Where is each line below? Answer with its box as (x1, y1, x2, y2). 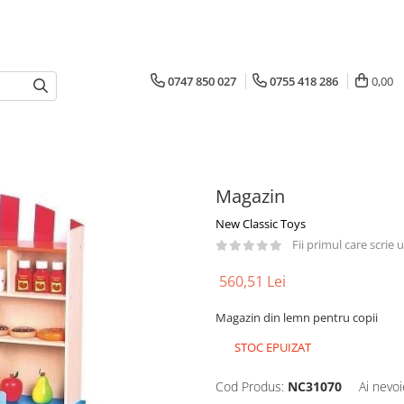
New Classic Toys (216, 216, 306, 232)
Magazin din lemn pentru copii (216, 309, 378, 326)
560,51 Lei (219, 271, 286, 291)
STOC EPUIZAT (232, 339, 311, 355)
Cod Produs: (216, 378, 284, 395)
